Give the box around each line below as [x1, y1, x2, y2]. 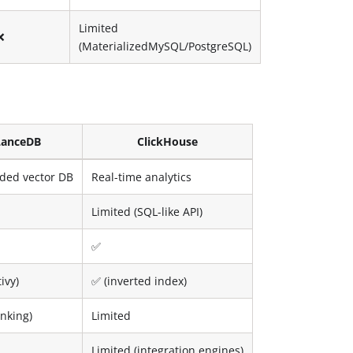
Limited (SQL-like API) [91, 203, 203, 219]
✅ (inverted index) [91, 273, 188, 288]
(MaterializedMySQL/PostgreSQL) [79, 38, 252, 54]
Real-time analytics [91, 169, 192, 184]
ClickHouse [137, 133, 199, 149]
